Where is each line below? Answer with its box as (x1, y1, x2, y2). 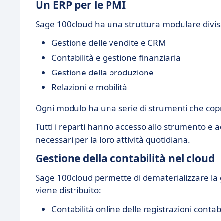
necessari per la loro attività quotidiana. (36, 134, 190, 145)
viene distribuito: (36, 184, 101, 196)
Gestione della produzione (51, 67, 154, 78)
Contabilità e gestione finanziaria (51, 52, 181, 63)
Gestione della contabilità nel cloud (36, 151, 215, 165)
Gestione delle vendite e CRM (51, 37, 166, 48)
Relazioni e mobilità (51, 81, 127, 93)
